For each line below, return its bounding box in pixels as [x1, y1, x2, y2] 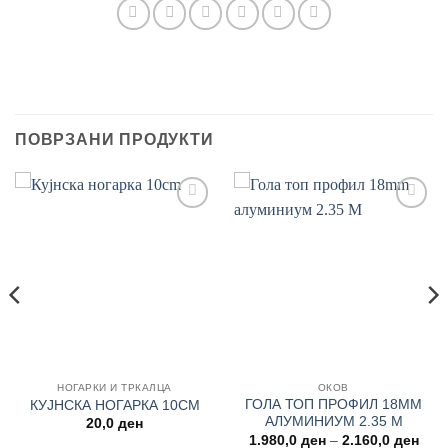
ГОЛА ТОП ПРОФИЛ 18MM [245, 397, 422, 413]
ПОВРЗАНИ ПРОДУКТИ [15, 130, 214, 148]
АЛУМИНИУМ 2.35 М [264, 414, 403, 430]
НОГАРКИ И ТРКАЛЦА [57, 381, 172, 393]
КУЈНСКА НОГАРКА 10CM [29, 397, 200, 413]
